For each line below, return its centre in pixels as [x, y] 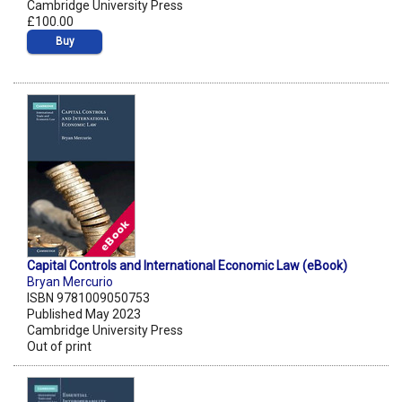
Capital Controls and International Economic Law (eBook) [187, 266]
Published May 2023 [84, 315]
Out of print [59, 347]
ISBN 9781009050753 [88, 298]
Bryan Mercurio [70, 282]
